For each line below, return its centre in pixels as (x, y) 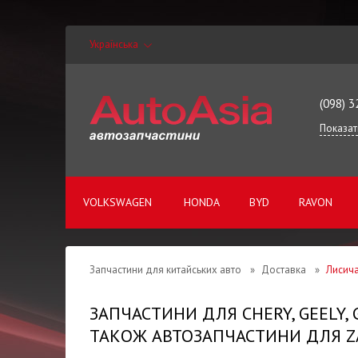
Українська (114, 44)
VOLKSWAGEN (117, 202)
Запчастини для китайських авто (165, 270)
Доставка (284, 270)
